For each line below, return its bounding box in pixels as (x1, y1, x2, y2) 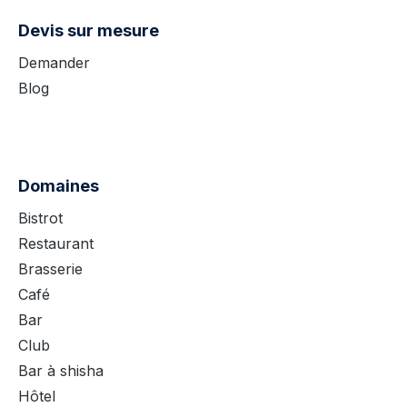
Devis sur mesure (18, 21, 159, 40)
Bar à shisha (18, 362, 104, 380)
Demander (18, 54, 90, 72)
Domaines (18, 176, 99, 195)
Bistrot (18, 209, 63, 227)
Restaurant (18, 234, 94, 253)
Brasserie (18, 260, 83, 278)
